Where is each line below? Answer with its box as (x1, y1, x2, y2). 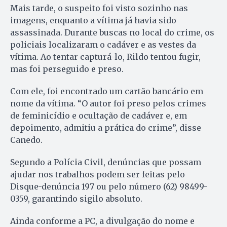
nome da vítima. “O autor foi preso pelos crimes (10, 98, 206, 108)
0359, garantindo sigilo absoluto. (10, 193, 142, 204)
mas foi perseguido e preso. (10, 63, 124, 74)
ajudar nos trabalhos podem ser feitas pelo (10, 169, 185, 179)
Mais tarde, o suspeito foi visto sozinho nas (10, 3, 188, 13)
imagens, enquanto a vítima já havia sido (10, 15, 176, 25)
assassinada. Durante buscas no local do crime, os (10, 27, 214, 37)
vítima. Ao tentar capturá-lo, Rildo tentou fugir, (10, 51, 201, 62)
